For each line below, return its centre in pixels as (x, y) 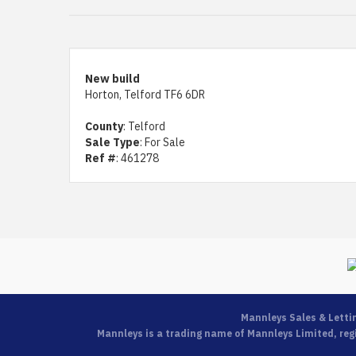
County (104, 127)
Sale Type (112, 143)
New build (112, 79)
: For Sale (163, 143)
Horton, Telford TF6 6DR (145, 95)
